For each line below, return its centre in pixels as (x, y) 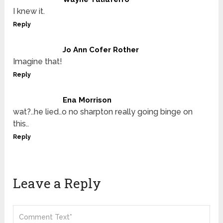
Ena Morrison (87, 100)
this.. (21, 123)
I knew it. (29, 11)
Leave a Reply (57, 183)
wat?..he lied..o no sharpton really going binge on (103, 111)
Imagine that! (38, 61)
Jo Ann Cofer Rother (101, 50)
